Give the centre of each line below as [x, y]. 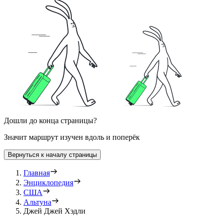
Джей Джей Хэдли [55, 211]
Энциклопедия [48, 183]
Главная [37, 173]
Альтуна [37, 202]
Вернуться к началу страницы [52, 155]
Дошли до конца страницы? [50, 121]
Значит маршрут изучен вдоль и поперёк [72, 137]
